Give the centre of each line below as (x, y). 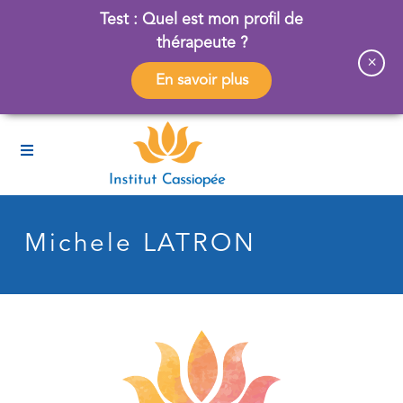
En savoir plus (201, 80)
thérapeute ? (201, 44)
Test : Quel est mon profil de (201, 20)
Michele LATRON (140, 244)
